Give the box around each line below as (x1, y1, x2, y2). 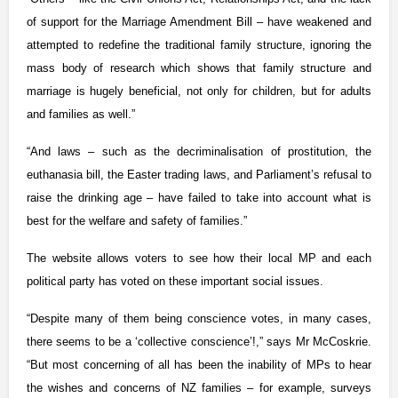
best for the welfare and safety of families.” (27, 214, 247, 228)
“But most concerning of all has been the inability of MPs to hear (27, 358, 371, 372)
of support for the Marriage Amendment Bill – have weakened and (27, 15, 371, 29)
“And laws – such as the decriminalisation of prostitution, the (27, 145, 371, 159)
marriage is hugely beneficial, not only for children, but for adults (27, 84, 371, 99)
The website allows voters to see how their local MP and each (27, 251, 371, 266)
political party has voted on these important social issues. (27, 275, 323, 289)
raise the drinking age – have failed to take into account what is (27, 191, 371, 205)
